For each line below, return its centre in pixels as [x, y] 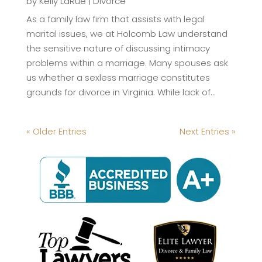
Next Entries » [208, 131]
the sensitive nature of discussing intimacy [118, 48]
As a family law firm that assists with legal [115, 19]
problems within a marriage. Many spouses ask [127, 63]
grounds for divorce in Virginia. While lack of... [121, 92]
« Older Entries [56, 131]
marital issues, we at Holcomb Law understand [127, 33]
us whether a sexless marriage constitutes [118, 77]
